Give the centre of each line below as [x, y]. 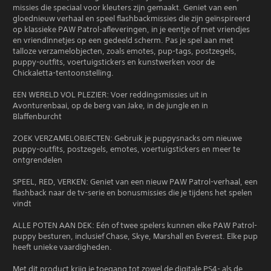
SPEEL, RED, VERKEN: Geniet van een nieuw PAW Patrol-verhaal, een [135, 181]
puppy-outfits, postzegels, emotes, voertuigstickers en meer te [126, 149]
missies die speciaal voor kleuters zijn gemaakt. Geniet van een [125, 7]
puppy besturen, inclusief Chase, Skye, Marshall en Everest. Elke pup [135, 236]
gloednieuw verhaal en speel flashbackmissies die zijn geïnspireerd [132, 18]
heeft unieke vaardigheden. [62, 247]
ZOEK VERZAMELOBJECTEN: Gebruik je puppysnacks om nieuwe [127, 138]
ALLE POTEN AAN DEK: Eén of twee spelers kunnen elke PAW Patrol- [135, 225]
